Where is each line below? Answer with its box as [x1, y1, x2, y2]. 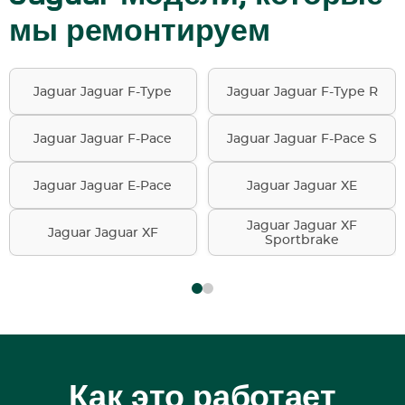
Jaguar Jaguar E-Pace [33, 179, 173, 193]
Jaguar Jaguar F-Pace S [227, 132, 378, 146]
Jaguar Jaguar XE [247, 179, 358, 193]
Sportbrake [265, 233, 340, 247]
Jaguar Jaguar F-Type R [226, 85, 378, 99]
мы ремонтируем [9, 15, 270, 47]
